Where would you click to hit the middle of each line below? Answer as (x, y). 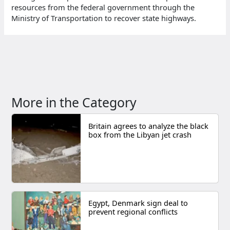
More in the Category (74, 102)
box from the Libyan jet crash (140, 134)
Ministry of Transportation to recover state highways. (105, 18)
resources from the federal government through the (103, 7)
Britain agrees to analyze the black (148, 126)
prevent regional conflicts (133, 212)
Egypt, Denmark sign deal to (138, 203)
